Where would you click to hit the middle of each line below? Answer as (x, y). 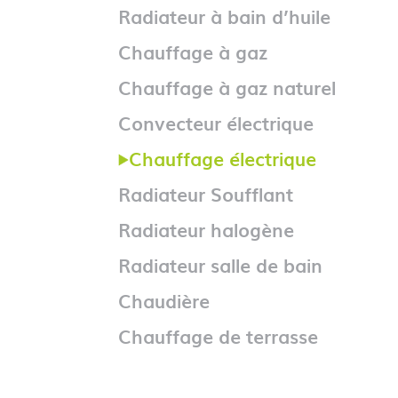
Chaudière (163, 300)
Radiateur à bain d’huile (224, 16)
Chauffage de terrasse (218, 336)
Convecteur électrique (215, 123)
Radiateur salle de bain (220, 265)
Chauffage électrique (222, 158)
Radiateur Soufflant (205, 194)
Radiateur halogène (206, 229)
